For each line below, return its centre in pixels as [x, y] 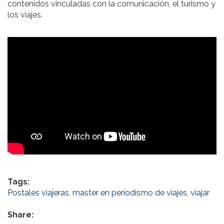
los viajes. [25, 15]
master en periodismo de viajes [130, 193]
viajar [200, 193]
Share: [21, 215]
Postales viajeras [38, 193]
